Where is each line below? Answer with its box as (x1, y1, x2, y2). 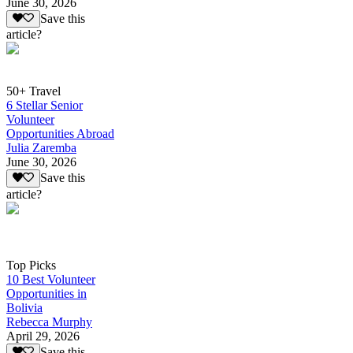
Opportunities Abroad (6, 127, 114, 141)
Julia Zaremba (6, 141, 76, 155)
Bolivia (6, 300, 43, 314)
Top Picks (6, 258, 56, 272)
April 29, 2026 (6, 329, 80, 343)
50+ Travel (6, 84, 61, 98)
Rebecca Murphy (6, 314, 92, 329)
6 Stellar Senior (6, 98, 83, 113)
